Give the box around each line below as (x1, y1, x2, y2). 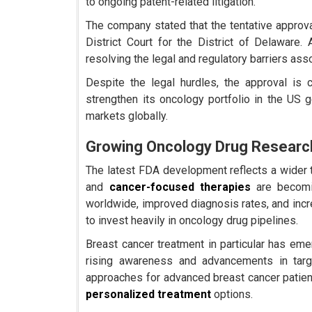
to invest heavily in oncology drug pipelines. (86, 214, 299, 228)
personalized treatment (86, 288, 212, 302)
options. (211, 288, 253, 302)
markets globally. (86, 109, 169, 123)
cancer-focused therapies (109, 180, 251, 194)
